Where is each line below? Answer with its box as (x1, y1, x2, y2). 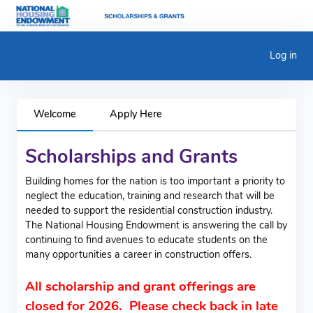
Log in (269, 48, 297, 63)
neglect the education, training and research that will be (25, 188, 275, 203)
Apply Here (110, 106, 162, 121)
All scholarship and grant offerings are (25, 277, 256, 296)
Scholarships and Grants (25, 143, 238, 170)
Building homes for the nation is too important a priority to (25, 173, 285, 188)
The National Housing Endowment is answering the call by (25, 217, 287, 232)
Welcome (34, 106, 76, 121)
